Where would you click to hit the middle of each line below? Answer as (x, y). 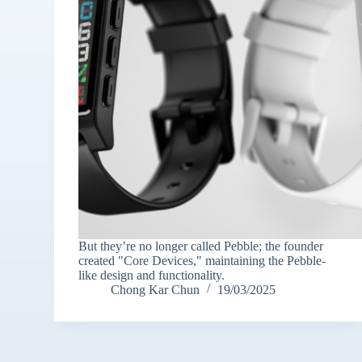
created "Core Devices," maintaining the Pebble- (202, 260)
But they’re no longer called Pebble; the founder (201, 246)
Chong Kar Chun (156, 289)
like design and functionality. (152, 275)
